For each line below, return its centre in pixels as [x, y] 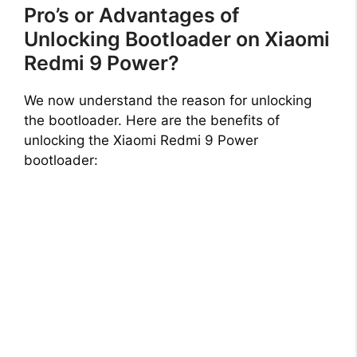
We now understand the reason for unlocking [168, 101]
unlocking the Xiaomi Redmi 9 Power [141, 141]
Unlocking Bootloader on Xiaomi [177, 39]
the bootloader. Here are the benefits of [152, 121]
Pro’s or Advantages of [131, 16]
